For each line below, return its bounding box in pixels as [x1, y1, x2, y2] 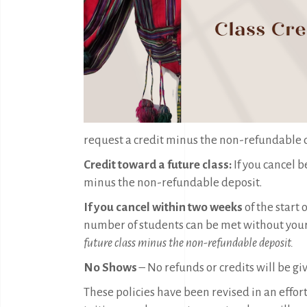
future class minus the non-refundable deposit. [84, 236, 295, 249]
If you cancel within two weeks [84, 201, 245, 214]
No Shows [84, 261, 139, 274]
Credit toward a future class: [84, 158, 234, 171]
